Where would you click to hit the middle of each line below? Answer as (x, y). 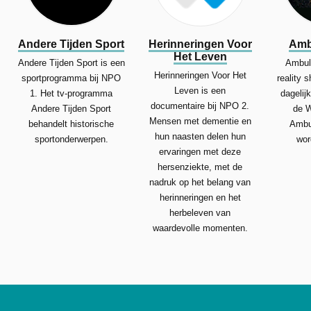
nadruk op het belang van (200, 182)
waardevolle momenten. (200, 228)
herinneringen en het (200, 197)
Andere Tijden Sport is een (71, 62)
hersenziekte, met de (200, 167)
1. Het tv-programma (72, 93)
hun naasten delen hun (200, 136)
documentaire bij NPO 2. (200, 106)
